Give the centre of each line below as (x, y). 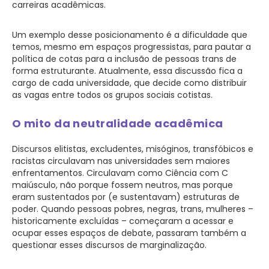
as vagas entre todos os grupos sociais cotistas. (112, 95)
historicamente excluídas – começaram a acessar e (123, 221)
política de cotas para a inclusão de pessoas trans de (124, 59)
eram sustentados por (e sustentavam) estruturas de (126, 197)
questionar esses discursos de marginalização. (109, 245)
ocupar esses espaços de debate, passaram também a (129, 233)
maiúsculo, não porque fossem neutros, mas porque (122, 185)
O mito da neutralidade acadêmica (118, 123)
